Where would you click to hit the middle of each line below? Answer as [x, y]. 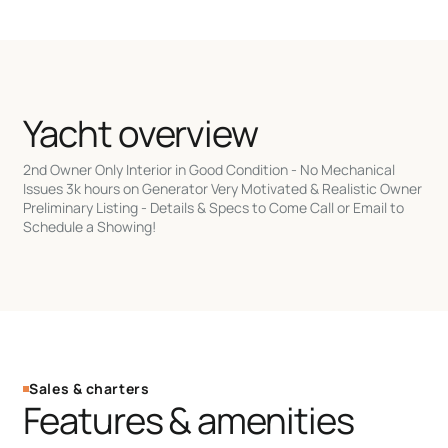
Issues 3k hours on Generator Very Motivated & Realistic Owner [223, 188]
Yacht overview [141, 132]
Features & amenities [188, 419]
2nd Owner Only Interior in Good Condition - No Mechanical [209, 169]
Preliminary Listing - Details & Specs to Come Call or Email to [214, 207]
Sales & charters [89, 388]
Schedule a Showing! [90, 226]
